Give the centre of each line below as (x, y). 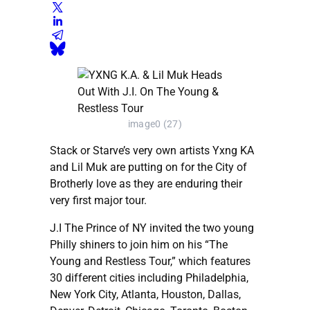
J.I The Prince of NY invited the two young (152, 228)
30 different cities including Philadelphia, (149, 277)
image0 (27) (155, 124)
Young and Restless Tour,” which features (150, 261)
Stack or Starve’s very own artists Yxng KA (152, 150)
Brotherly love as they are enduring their (146, 183)
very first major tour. (98, 200)
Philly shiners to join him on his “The (139, 244)
